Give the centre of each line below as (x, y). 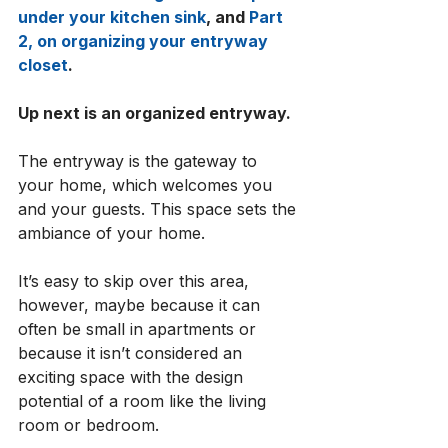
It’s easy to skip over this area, (136, 281)
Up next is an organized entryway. (156, 113)
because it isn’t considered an (132, 353)
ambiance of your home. (114, 233)
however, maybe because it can (141, 305)
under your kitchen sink (112, 17)
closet (43, 65)
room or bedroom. (91, 425)
